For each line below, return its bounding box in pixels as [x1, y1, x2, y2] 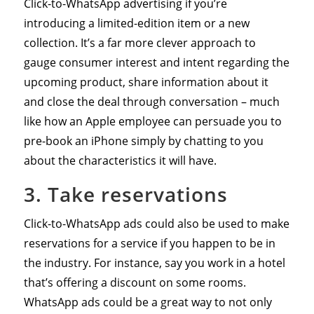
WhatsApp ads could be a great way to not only [23, 294, 272, 310]
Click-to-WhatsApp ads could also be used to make [23, 215, 289, 231]
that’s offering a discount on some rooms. [23, 274, 246, 290]
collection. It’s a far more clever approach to [23, 34, 256, 50]
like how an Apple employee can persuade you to [23, 113, 282, 129]
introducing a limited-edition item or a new [23, 15, 250, 31]
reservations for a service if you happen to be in [23, 235, 275, 251]
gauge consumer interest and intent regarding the [23, 54, 289, 70]
